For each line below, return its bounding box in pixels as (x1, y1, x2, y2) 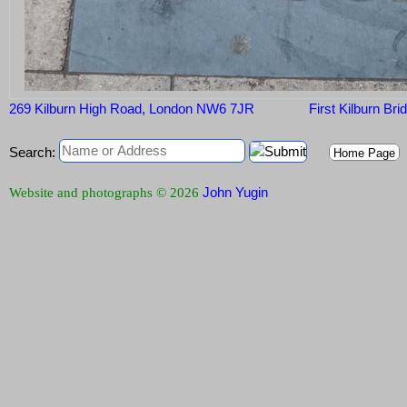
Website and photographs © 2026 (9, 185, 203, 201)
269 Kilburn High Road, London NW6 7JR (9, 101, 254, 117)
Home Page (330, 146, 399, 161)
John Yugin (203, 184, 268, 201)
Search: (9, 144, 55, 161)
